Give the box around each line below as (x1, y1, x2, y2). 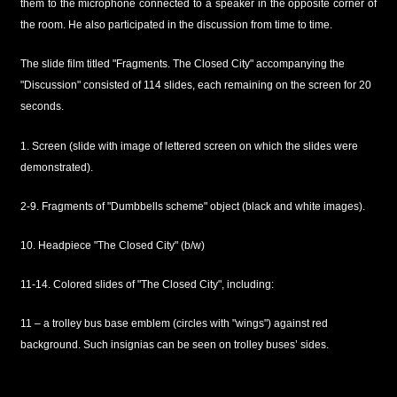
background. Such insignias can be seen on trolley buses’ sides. (19, 339, 329, 352)
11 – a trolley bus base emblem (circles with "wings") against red (19, 317, 328, 331)
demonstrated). (19, 160, 93, 174)
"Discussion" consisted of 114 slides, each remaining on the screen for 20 (19, 79, 371, 92)
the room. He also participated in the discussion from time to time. (19, 19, 332, 32)
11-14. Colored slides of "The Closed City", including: (19, 278, 274, 292)
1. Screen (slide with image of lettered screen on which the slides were (19, 139, 358, 152)
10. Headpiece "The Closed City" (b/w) (19, 238, 205, 252)
